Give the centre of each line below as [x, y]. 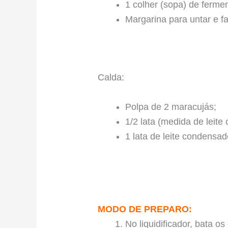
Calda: [111, 78]
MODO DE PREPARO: [145, 209]
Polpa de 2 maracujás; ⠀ [176, 107]
